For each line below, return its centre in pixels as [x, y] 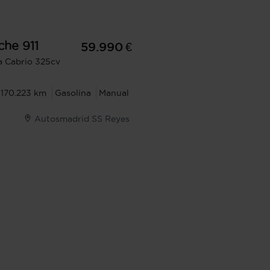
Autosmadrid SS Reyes [82, 119]
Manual [114, 93]
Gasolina [73, 93]
